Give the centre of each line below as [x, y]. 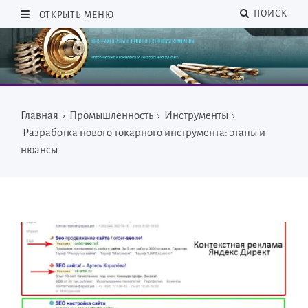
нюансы [39, 150]
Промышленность [111, 115]
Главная [40, 115]
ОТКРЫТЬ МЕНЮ [76, 15]
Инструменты [196, 115]
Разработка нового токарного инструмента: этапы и [144, 133]
